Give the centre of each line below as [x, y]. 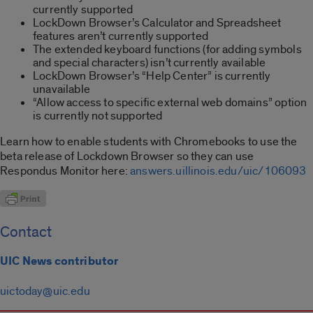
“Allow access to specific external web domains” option [170, 102]
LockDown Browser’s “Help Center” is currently [152, 75]
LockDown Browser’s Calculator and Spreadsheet [157, 22]
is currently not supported [98, 115]
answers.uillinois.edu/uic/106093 [218, 170]
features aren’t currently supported [121, 36]
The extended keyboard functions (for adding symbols [167, 49]
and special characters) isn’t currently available [150, 62]
